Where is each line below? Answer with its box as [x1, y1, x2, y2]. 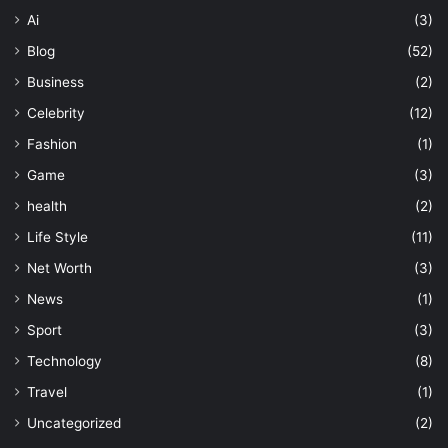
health [27, 197, 67, 214]
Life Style [27, 228, 88, 245]
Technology [27, 352, 102, 369]
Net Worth [27, 259, 92, 276]
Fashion [27, 135, 77, 152]
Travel [27, 383, 67, 400]
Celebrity [27, 104, 85, 121]
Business [27, 73, 84, 90]
